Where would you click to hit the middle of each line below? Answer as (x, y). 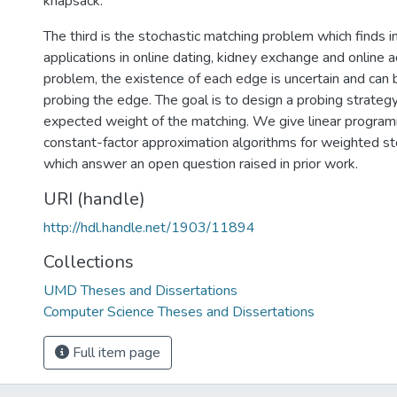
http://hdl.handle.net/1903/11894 (149, 228)
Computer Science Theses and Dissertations (179, 312)
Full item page (115, 353)
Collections (89, 262)
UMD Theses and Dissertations (140, 291)
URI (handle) (94, 199)
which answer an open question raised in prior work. (201, 164)
